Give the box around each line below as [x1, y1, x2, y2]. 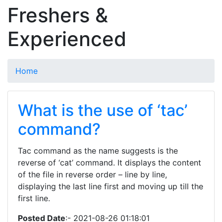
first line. [18, 193, 50, 203]
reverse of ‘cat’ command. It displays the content [18, 158, 201, 167]
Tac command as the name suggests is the [18, 146, 178, 156]
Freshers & [7, 3, 108, 27]
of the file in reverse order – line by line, [18, 169, 167, 179]
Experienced [7, 27, 126, 51]
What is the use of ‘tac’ [18, 101, 187, 120]
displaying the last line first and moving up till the [18, 181, 203, 191]
